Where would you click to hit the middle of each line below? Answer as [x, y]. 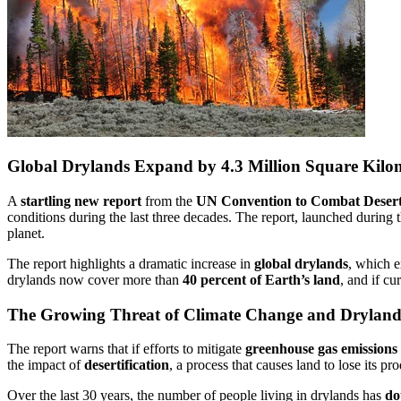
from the [169, 201]
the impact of [46, 365]
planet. [26, 233]
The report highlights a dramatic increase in [131, 264]
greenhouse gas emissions [321, 349]
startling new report [81, 201]
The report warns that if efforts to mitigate [126, 349]
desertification [127, 365]
